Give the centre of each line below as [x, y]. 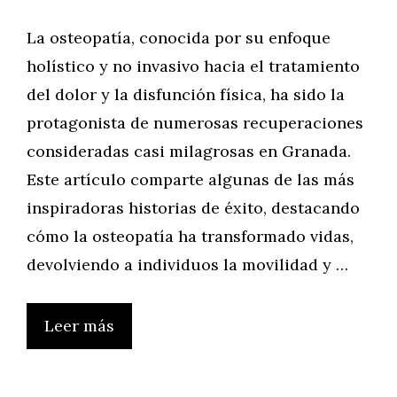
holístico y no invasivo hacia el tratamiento [193, 66]
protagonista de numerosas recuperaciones [195, 123]
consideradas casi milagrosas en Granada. [189, 151]
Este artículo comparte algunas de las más [191, 179]
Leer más [79, 326]
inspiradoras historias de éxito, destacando [193, 208]
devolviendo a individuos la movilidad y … [187, 265]
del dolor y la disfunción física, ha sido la [186, 94]
